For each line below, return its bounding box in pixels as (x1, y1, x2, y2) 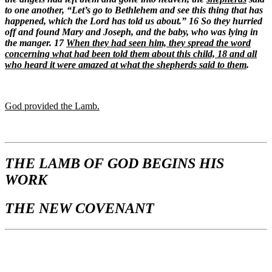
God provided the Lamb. (5, 101, 100, 112)
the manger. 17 (5, 38, 66, 49)
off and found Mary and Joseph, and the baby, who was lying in (5, 27, 258, 38)
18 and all (215, 49, 257, 59)
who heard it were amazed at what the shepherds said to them (5, 59, 246, 70)
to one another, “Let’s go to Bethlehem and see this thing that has (5, 5, 263, 16)
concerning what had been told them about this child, (5, 49, 215, 59)
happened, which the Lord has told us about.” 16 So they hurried (5, 16, 262, 27)
